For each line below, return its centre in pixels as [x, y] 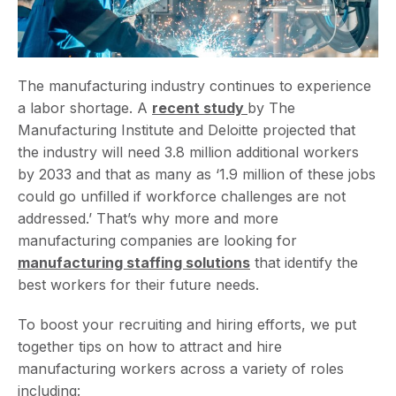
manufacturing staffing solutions [134, 262]
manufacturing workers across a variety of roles [181, 368]
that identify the [304, 262]
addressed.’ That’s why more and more [148, 218]
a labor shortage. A [85, 107]
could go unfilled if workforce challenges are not [182, 196]
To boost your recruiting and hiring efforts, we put [187, 324]
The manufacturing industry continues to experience [194, 85]
